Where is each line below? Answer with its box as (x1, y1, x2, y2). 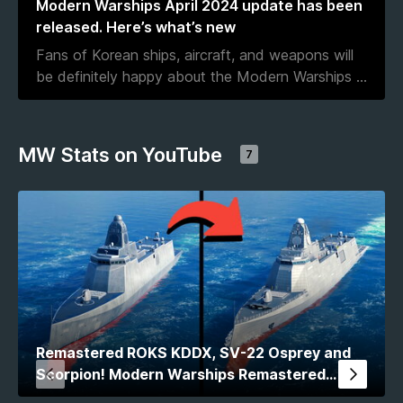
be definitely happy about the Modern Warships (36, 67, 356, 86)
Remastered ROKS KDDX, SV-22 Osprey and (36, 344, 351, 363)
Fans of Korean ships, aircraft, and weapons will (36, 46, 354, 65)
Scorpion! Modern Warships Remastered (36, 365, 326, 384)
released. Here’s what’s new (36, 17, 236, 36)
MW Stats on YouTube (18, 142, 222, 166)
